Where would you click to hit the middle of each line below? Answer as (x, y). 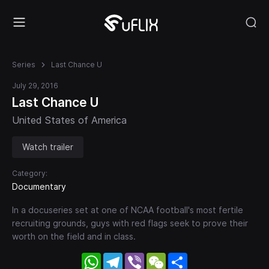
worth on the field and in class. (74, 236)
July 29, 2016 (35, 85)
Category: (30, 173)
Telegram (143, 257)
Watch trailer (48, 147)
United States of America (69, 120)
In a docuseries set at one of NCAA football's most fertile (128, 210)
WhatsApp (124, 257)
